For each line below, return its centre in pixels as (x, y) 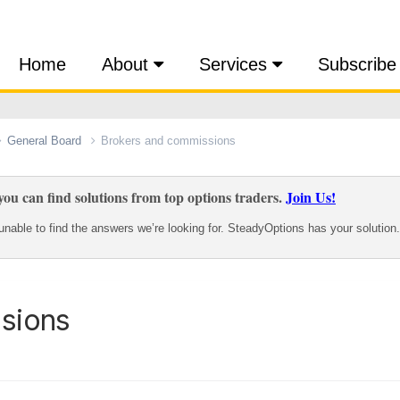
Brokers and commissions (168, 140)
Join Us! (311, 196)
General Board (46, 140)
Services (236, 64)
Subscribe (357, 64)
